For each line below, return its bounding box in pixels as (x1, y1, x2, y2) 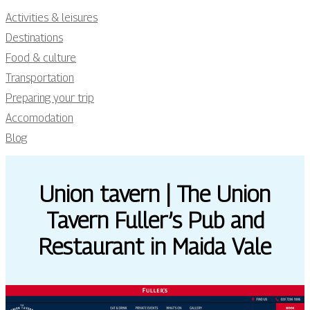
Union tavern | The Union (39, 181, 271, 208)
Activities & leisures (6, 11, 98, 24)
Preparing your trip (6, 91, 94, 104)
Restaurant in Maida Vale (39, 233, 271, 260)
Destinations (6, 31, 63, 44)
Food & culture (6, 51, 76, 64)
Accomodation (6, 111, 73, 125)
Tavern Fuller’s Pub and (46, 207, 264, 234)
